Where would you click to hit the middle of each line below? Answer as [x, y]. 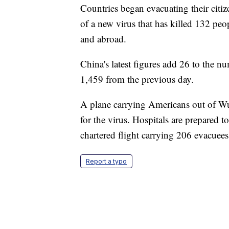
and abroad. [103, 39]
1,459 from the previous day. [137, 79]
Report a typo [106, 162]
